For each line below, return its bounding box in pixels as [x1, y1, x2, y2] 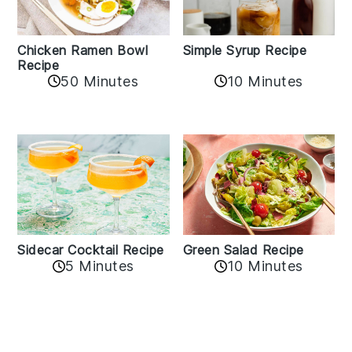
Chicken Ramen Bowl [17, 42, 148, 58]
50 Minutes [60, 72, 139, 90]
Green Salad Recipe [182, 242, 304, 258]
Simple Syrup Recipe [182, 42, 306, 58]
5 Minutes [65, 258, 134, 275]
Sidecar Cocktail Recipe [17, 242, 164, 258]
